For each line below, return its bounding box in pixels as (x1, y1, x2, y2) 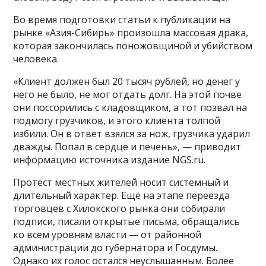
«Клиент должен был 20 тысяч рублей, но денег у (13, 74, 240, 88)
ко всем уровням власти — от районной (13, 227, 202, 241)
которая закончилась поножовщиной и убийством (13, 39, 253, 52)
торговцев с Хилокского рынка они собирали (13, 201, 226, 215)
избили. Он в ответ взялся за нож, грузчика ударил (13, 126, 251, 140)
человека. (13, 52, 59, 65)
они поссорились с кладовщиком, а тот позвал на (13, 100, 248, 114)
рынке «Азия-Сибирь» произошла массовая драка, (13, 26, 249, 39)
